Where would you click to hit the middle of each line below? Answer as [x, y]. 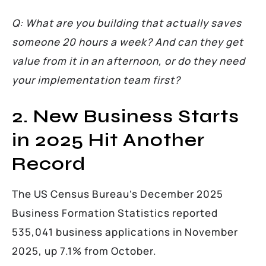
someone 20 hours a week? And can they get [128, 42]
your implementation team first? [96, 80]
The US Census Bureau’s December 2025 [118, 194]
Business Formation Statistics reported [115, 213]
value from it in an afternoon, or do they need [129, 61]
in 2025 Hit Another [108, 140]
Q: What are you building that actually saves [127, 23]
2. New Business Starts [126, 116]
